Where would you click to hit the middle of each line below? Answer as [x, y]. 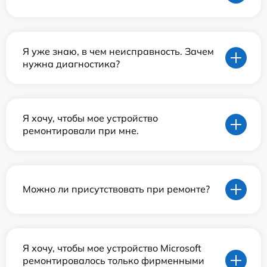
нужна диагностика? [71, 63]
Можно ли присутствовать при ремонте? [116, 189]
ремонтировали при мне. [81, 130]
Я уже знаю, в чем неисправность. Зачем [118, 51]
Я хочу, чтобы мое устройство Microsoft [112, 248]
